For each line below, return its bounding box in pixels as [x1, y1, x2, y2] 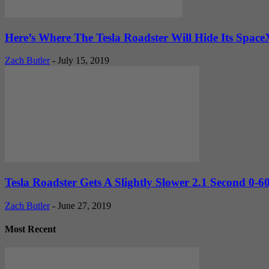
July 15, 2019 [58, 55, 109, 66]
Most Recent [5, 224, 56, 235]
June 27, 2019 [58, 200, 111, 211]
